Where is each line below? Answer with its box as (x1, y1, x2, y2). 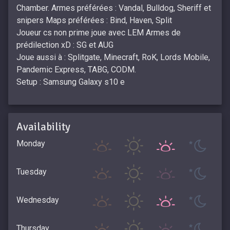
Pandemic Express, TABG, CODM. (16, 65, 136, 75)
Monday (16, 138, 45, 148)
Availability (16, 120, 70, 134)
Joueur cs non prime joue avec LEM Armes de (16, 28, 181, 38)
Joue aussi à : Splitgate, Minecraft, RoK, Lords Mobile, (16, 52, 210, 63)
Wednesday (16, 195, 59, 205)
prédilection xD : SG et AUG (16, 40, 113, 50)
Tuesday (16, 166, 47, 177)
